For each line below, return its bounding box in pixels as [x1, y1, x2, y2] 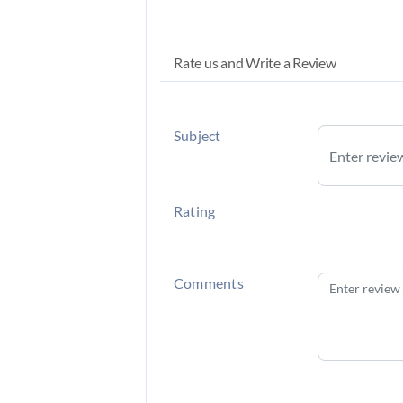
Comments [174, 274, 244, 291]
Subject [174, 127, 221, 144]
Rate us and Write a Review [174, 54, 336, 71]
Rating [174, 202, 216, 219]
